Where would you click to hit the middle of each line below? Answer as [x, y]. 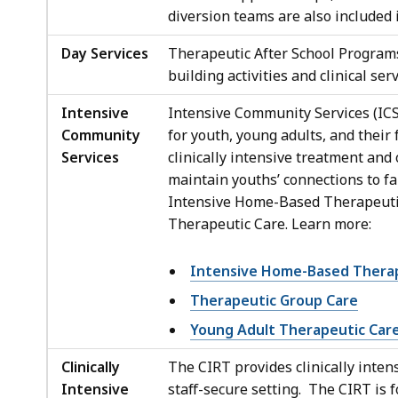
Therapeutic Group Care [274, 300]
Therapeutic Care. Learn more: [270, 223]
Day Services [105, 53]
